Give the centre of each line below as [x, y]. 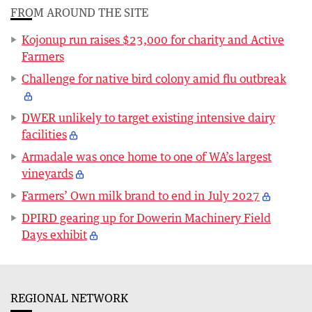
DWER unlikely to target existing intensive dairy [148, 117]
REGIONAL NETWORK [69, 298]
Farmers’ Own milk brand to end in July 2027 [141, 195]
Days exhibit [54, 234]
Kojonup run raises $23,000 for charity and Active [153, 39]
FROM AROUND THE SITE [79, 12]
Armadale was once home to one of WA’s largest [147, 156]
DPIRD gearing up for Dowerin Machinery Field [146, 218]
